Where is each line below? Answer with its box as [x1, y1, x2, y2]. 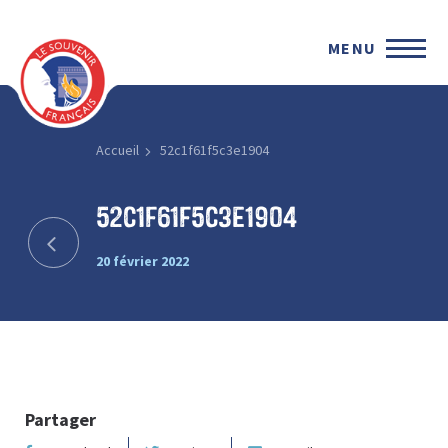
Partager [25, 407, 96, 431]
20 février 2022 [95, 251, 189, 270]
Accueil [95, 141, 139, 159]
